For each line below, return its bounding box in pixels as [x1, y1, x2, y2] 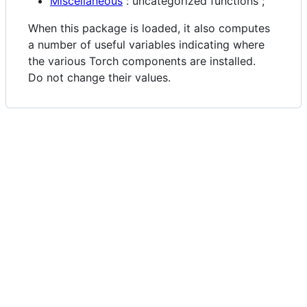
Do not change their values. [28, 71, 171, 85]
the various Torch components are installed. [28, 54, 256, 69]
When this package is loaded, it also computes [28, 21, 270, 36]
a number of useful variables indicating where [28, 38, 265, 52]
